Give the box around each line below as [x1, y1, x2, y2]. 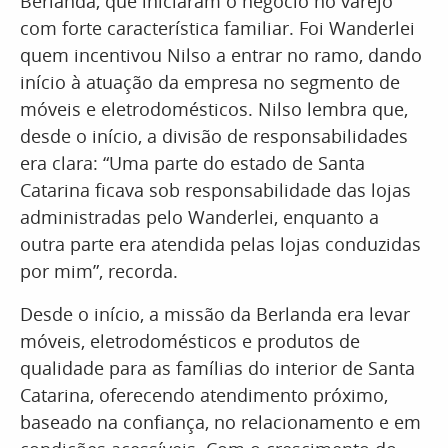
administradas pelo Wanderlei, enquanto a [20, 205, 379, 229]
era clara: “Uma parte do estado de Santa [20, 151, 365, 175]
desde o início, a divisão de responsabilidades [20, 124, 408, 148]
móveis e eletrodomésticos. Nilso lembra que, [20, 97, 408, 121]
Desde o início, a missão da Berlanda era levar [20, 302, 410, 326]
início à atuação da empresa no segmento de [20, 70, 400, 94]
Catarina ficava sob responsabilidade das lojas [20, 178, 411, 202]
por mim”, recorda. [20, 259, 178, 283]
